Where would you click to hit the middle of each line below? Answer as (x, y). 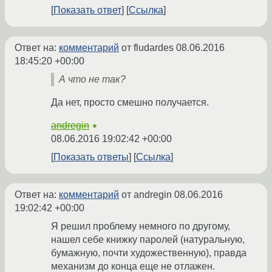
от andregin (147, 195)
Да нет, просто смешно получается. (130, 103)
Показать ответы (91, 157)
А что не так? (92, 80)
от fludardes (148, 48)
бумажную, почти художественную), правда (149, 253)
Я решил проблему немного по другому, (141, 226)
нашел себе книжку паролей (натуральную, (148, 240)
